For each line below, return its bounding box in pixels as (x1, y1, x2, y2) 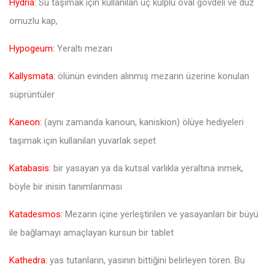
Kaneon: (9, 116, 42, 128)
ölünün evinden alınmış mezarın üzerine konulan (55, 70, 249, 82)
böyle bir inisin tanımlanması (9, 180, 122, 192)
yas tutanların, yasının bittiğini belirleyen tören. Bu (47, 254, 245, 266)
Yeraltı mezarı (55, 42, 112, 54)
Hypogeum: (9, 42, 55, 54)
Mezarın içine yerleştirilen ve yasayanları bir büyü (63, 208, 258, 220)
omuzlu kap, (9, 15, 58, 26)
